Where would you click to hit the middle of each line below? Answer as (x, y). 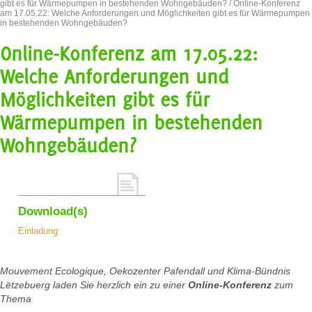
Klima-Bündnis (259, 271)
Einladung (38, 231)
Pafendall (184, 271)
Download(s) (53, 212)
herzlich (112, 285)
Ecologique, (81, 271)
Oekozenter (135, 271)
